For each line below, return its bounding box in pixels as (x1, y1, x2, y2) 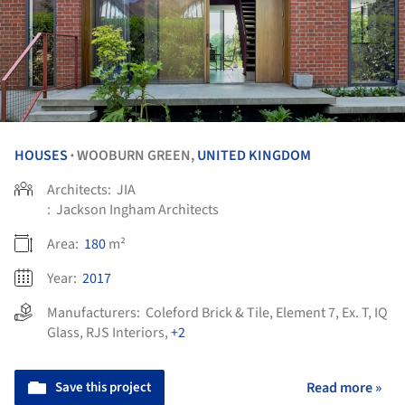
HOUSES (14, 145, 68, 165)
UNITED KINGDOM (197, 145, 311, 165)
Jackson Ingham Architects (56, 199, 219, 220)
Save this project (55, 377, 151, 397)
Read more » (306, 377, 381, 398)
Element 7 (276, 302, 335, 323)
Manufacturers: (47, 302, 146, 323)
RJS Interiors (86, 322, 165, 343)
